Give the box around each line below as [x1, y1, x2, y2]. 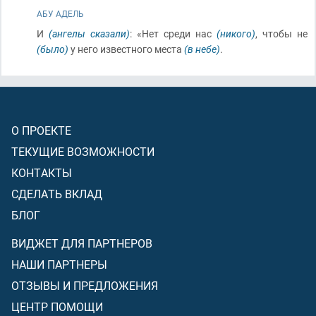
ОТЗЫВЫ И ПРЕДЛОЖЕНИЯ [11, 278, 158, 293]
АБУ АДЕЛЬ [37, 8, 84, 19]
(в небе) [184, 42, 220, 56]
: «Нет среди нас [130, 27, 217, 40]
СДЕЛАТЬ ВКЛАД [11, 186, 102, 201]
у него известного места [68, 42, 184, 56]
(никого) [217, 27, 255, 40]
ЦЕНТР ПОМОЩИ [11, 299, 103, 314]
